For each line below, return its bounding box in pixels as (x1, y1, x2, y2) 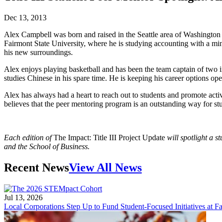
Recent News (4, 161, 69, 174)
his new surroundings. (4, 48, 73, 56)
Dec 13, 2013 (4, 13, 47, 22)
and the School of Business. (4, 142, 90, 151)
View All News (69, 161, 142, 174)
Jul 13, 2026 (4, 193, 43, 202)
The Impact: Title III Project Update (54, 133, 167, 142)
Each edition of (4, 133, 54, 142)
